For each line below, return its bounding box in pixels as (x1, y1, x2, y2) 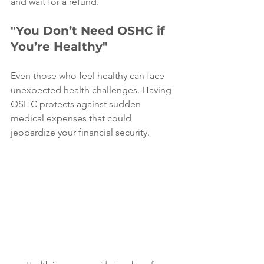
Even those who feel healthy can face (11, 70, 167, 81)
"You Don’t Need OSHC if (11, 24, 169, 38)
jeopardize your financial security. (11, 127, 150, 138)
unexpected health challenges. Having (11, 84, 174, 95)
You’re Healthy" (11, 39, 108, 54)
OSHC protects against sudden (11, 98, 143, 110)
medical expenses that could (11, 113, 134, 124)
